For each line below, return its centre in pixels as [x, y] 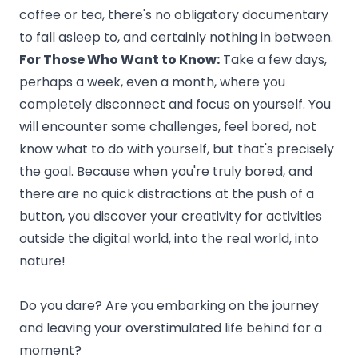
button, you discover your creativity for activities [171, 217]
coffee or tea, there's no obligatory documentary [174, 15]
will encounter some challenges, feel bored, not [168, 127]
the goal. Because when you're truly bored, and [166, 172]
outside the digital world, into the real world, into [169, 239]
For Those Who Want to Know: [119, 60]
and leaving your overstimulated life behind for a [171, 328]
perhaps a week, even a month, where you [152, 82]
